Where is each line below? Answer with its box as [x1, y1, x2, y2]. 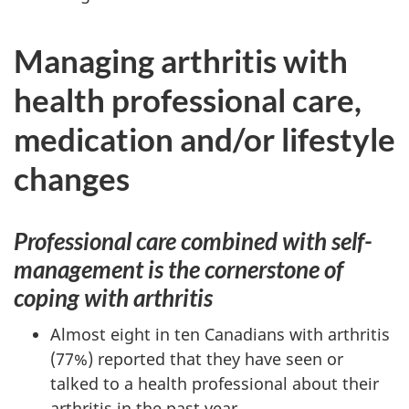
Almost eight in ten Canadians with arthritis [50, 323, 390, 345]
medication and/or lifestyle [14, 119, 395, 158]
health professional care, [14, 79, 362, 119]
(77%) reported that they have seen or [50, 348, 343, 370]
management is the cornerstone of [14, 254, 343, 284]
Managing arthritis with [14, 40, 348, 79]
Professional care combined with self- [14, 225, 372, 256]
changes [14, 158, 130, 197]
